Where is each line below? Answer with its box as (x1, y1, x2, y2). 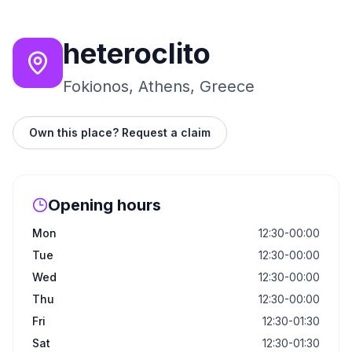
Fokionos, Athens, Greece (63, 77, 255, 96)
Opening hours (48, 196, 161, 214)
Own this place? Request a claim (29, 126, 211, 139)
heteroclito (63, 36, 211, 71)
